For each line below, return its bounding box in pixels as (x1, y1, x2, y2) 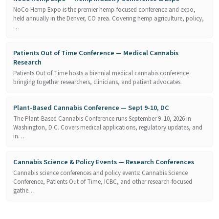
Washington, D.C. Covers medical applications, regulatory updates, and (13, 123, 202, 132)
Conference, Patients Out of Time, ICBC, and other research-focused (13, 177, 192, 186)
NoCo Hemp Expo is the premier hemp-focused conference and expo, (13, 5, 196, 14)
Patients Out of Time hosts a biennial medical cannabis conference (13, 68, 189, 78)
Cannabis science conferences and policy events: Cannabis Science (13, 168, 188, 177)
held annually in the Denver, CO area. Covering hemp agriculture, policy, (13, 14, 204, 23)
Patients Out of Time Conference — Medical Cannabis (13, 47, 178, 58)
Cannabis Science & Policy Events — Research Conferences (13, 156, 194, 167)
